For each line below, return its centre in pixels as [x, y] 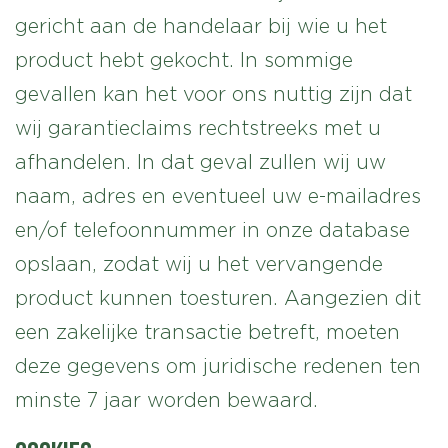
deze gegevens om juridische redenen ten [218, 366]
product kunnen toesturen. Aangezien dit [218, 298]
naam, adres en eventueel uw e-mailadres [218, 196]
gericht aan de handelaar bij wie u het [201, 26]
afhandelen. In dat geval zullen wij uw [200, 162]
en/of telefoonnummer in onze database [212, 230]
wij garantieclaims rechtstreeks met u [198, 128]
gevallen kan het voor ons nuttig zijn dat [213, 94]
